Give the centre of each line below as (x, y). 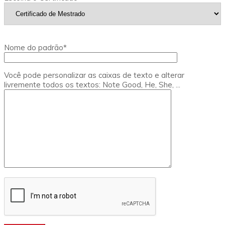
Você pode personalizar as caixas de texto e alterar (94, 75)
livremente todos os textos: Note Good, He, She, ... (92, 85)
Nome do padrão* (35, 48)
